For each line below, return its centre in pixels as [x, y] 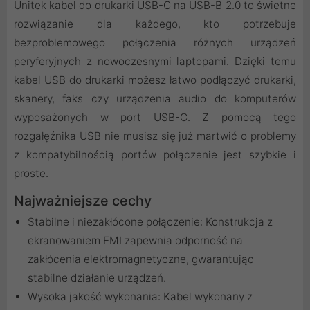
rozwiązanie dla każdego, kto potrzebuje [155, 24]
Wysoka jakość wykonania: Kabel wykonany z [140, 297]
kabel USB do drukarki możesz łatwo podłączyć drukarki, [155, 80]
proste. [31, 174]
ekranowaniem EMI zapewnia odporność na [135, 241]
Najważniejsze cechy [83, 201]
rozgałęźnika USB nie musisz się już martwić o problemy [155, 136]
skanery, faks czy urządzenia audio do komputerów [155, 99]
